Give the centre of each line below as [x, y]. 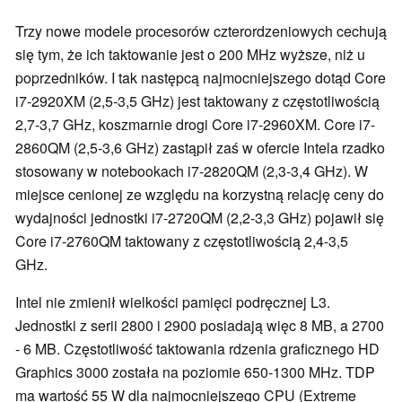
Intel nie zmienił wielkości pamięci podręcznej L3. [173, 301]
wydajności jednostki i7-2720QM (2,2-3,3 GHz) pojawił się [200, 217]
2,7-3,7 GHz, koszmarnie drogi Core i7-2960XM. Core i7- [195, 124]
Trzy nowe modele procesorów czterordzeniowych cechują [201, 31]
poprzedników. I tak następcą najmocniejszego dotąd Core [201, 77]
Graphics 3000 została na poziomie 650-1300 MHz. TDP [195, 371]
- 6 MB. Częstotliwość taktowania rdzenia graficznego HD [197, 348]
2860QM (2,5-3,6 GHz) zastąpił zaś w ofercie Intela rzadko [200, 147]
